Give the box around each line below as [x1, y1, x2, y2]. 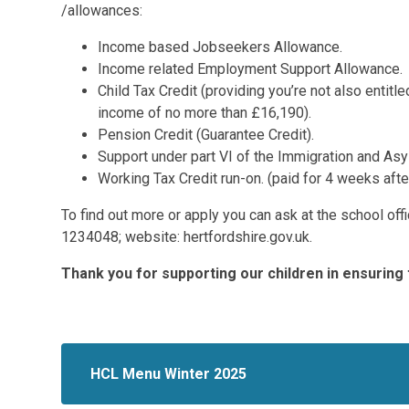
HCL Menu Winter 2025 [90, 364, 247, 383]
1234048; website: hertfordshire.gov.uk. [61, 227, 313, 246]
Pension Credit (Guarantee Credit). [98, 125, 315, 143]
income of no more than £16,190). [98, 103, 312, 121]
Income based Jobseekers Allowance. [98, 37, 343, 56]
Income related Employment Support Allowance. [98, 59, 404, 78]
